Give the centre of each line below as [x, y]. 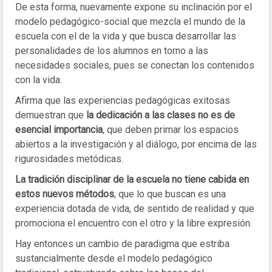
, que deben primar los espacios [171, 130]
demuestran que [49, 115]
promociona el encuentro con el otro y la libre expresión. [134, 223]
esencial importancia [59, 130]
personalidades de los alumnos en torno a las [112, 51]
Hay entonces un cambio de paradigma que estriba [122, 244]
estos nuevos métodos [65, 194]
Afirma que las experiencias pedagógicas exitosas [123, 100]
